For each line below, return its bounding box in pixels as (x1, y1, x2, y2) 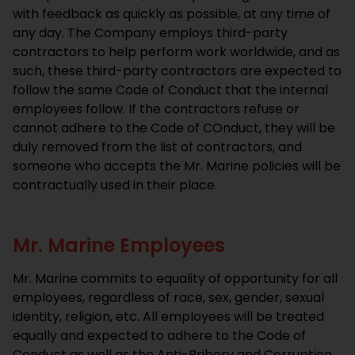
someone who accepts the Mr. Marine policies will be (13, 157, 341, 176)
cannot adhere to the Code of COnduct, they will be (13, 119, 335, 138)
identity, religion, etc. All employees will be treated (13, 307, 324, 326)
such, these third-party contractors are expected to (13, 62, 342, 81)
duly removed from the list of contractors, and (13, 138, 302, 157)
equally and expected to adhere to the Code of (13, 326, 306, 345)
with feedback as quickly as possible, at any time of (13, 5, 330, 24)
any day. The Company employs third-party (13, 24, 288, 43)
